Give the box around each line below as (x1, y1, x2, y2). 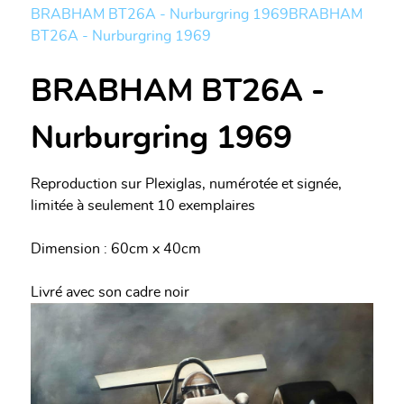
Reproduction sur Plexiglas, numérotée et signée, (31, 176, 342, 191)
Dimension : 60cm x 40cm (31, 241, 201, 256)
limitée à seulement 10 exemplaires (31, 197, 255, 213)
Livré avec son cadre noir (31, 284, 189, 299)
